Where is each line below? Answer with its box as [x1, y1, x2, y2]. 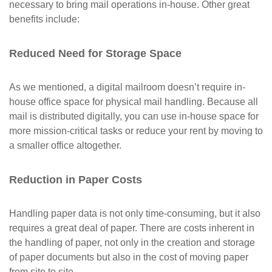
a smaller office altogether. [9, 140, 121, 151]
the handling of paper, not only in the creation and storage [9, 237, 255, 248]
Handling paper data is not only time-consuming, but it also [9, 208, 260, 219]
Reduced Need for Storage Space [9, 47, 185, 59]
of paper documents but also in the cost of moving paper [9, 251, 248, 262]
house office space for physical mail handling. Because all [9, 96, 258, 107]
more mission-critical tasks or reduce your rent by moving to [9, 125, 263, 136]
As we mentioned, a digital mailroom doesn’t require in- [9, 81, 245, 92]
